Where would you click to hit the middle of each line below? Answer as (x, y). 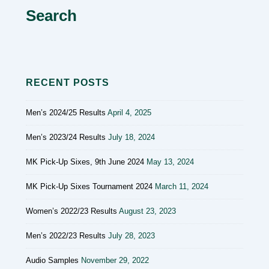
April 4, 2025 (129, 112)
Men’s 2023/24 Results (66, 137)
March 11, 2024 (182, 186)
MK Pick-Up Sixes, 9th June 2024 (85, 162)
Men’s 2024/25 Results (66, 112)
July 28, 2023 (131, 235)
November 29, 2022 (115, 260)
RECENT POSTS (68, 83)
